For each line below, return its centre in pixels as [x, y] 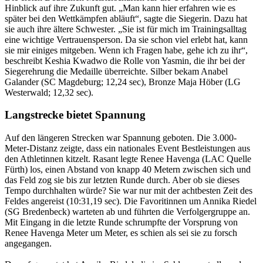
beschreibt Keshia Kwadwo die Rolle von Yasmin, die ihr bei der [125, 60]
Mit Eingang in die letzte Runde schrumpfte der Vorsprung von [121, 222]
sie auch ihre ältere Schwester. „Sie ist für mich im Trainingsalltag [126, 29]
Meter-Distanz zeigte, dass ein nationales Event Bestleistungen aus [127, 149]
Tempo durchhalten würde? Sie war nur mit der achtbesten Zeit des [129, 191]
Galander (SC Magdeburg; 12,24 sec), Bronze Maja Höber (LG [123, 82]
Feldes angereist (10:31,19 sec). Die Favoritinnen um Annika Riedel [131, 201]
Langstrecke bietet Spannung [75, 115]
